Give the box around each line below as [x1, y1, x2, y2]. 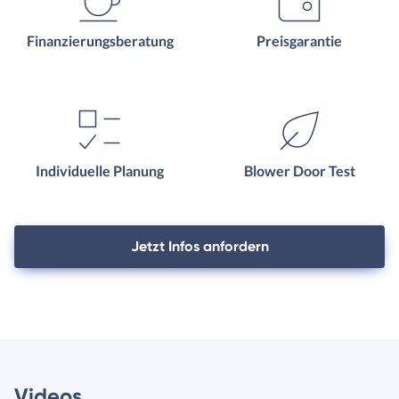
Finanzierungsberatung [26, 32, 174, 50]
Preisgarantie [256, 32, 342, 50]
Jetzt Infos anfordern [130, 238, 269, 256]
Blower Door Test [243, 162, 355, 180]
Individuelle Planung [36, 162, 164, 180]
